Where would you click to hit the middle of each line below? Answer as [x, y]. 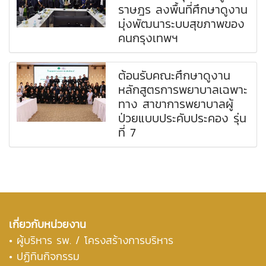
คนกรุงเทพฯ [148, 38]
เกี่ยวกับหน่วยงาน [47, 224]
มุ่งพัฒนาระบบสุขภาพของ [182, 23]
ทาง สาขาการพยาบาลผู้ [176, 104]
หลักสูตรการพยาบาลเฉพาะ [183, 89]
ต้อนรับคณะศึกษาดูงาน [175, 75]
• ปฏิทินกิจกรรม [44, 256]
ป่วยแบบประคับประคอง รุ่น [183, 118]
